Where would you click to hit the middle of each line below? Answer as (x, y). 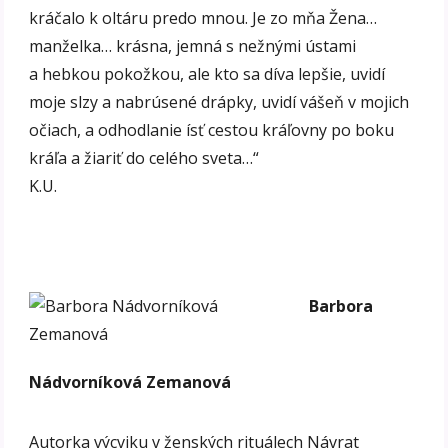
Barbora (341, 305)
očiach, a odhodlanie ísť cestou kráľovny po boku (212, 129)
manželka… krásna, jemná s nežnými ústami (193, 45)
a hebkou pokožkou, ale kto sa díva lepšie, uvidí (207, 73)
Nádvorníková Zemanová (130, 381)
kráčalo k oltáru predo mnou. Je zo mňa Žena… (203, 17)
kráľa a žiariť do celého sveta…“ (144, 157)
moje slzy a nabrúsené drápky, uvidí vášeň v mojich (219, 101)
